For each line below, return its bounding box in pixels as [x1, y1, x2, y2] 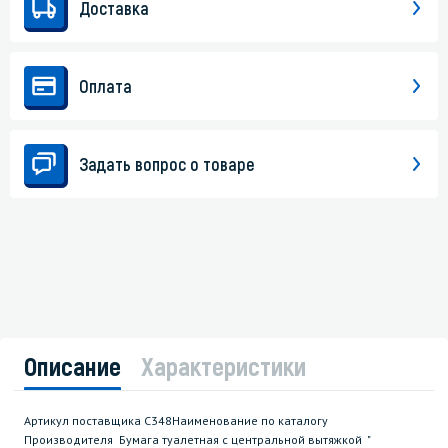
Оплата [79, 75, 132, 98]
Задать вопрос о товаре [79, 153, 255, 176]
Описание [24, 350, 121, 382]
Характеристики [141, 350, 306, 382]
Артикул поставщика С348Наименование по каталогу [24, 413, 328, 429]
